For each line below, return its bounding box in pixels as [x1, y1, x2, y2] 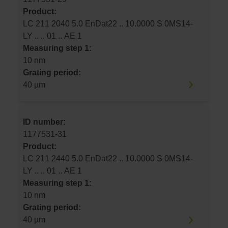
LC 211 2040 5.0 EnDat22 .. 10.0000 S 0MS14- [23, 19, 51, 28]
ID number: [23, 118, 66, 127]
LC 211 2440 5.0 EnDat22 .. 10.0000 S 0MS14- [23, 154, 51, 163]
